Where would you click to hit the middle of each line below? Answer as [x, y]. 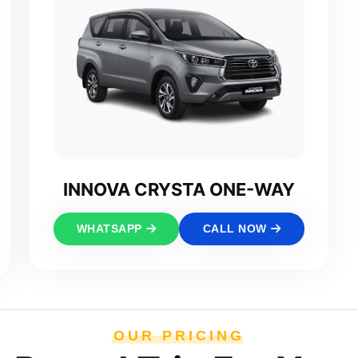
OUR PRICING [179, 336]
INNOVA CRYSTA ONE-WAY [179, 190]
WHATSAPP [109, 229]
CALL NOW [235, 229]
